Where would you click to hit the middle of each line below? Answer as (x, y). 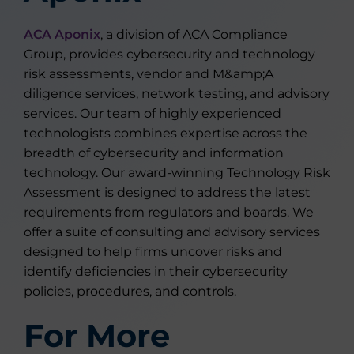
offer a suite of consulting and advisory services (172, 232)
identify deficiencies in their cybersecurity (156, 271)
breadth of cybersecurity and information (154, 153)
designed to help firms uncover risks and (153, 252)
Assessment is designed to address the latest (167, 192)
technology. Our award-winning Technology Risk (177, 173)
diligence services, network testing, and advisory (177, 94)
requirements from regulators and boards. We (169, 212)
